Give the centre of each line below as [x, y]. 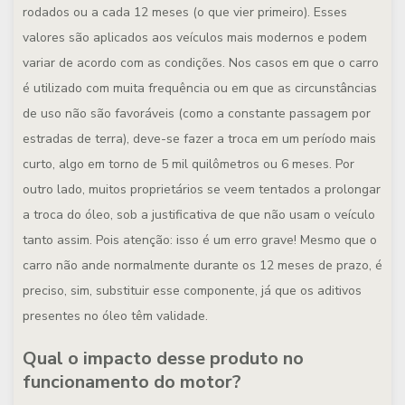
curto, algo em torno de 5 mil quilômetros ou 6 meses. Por [188, 164]
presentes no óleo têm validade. [115, 316]
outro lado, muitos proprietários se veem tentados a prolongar [202, 189]
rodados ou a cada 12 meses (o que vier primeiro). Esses [185, 12]
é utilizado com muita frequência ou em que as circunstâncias [200, 88]
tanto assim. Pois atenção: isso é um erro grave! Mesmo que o [200, 240]
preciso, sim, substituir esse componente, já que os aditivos [192, 291]
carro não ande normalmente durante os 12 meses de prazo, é [202, 265]
